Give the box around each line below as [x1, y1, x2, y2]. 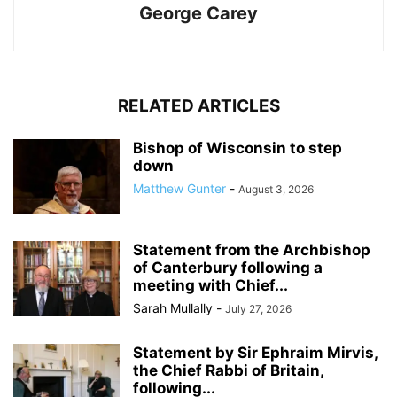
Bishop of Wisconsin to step [133, 139, 342, 158]
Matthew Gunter [133, 181, 226, 197]
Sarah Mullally [133, 300, 213, 316]
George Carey [139, 3, 258, 25]
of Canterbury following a [133, 259, 323, 277]
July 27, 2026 [225, 302, 292, 316]
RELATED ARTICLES [117, 96, 280, 117]
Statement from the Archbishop [133, 241, 370, 260]
